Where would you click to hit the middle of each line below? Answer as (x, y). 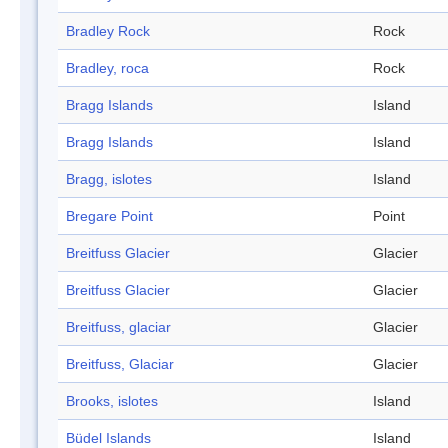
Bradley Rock (108, 31)
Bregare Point (109, 216)
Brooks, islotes (112, 401)
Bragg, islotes (109, 179)
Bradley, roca (107, 68)
